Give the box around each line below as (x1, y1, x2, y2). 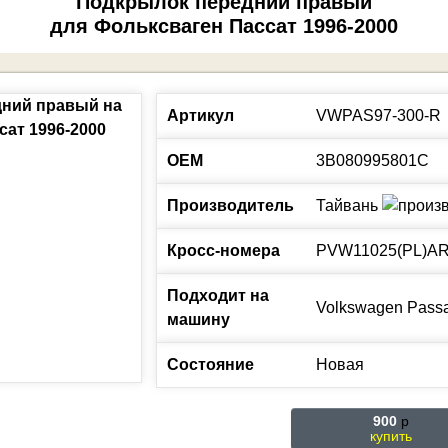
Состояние (167, 356, 254, 373)
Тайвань (316, 197, 378, 214)
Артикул (167, 107, 234, 124)
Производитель (167, 197, 294, 214)
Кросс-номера (167, 242, 280, 259)
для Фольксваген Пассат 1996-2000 (50, 15, 398, 37)
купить (370, 428, 412, 444)
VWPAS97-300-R (316, 107, 441, 124)
